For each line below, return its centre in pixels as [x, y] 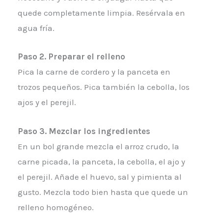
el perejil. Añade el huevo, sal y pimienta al [99, 177]
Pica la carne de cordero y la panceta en [94, 72]
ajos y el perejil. [47, 102]
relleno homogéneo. [55, 207]
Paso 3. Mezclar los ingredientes [84, 131]
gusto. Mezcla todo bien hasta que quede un [103, 192]
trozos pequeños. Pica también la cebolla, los [103, 87]
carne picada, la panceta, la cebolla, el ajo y [101, 161]
